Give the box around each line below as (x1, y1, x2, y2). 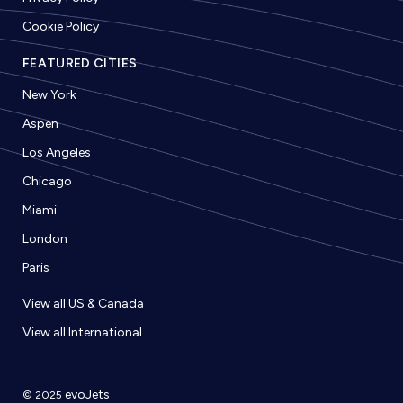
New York (22, 87, 76, 103)
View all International (22, 325, 142, 341)
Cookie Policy (22, 19, 99, 35)
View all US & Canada (22, 296, 144, 312)
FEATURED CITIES (22, 56, 138, 72)
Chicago (22, 174, 72, 190)
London (22, 231, 67, 247)
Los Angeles (22, 145, 91, 161)
